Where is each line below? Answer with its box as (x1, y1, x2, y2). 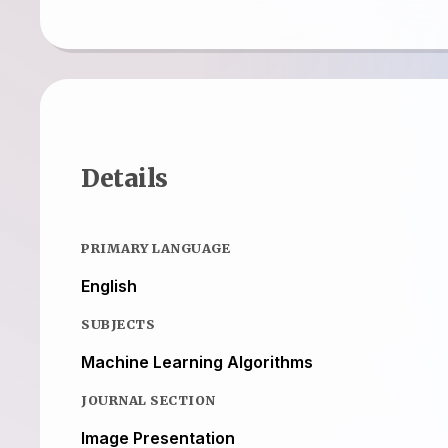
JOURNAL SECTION (81, 391, 216, 408)
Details (81, 162, 168, 194)
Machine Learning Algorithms (81, 351, 313, 372)
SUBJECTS (81, 315, 155, 332)
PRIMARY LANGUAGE (81, 239, 230, 256)
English (81, 275, 137, 296)
